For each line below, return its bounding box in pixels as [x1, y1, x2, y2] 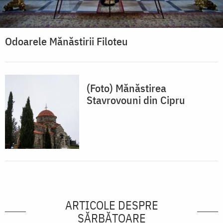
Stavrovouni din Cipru [87, 93, 185, 108]
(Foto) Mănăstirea [87, 81, 166, 96]
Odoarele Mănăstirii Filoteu [5, 34, 128, 49]
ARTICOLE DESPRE [65, 197, 158, 214]
